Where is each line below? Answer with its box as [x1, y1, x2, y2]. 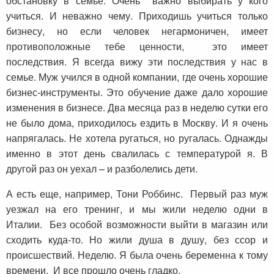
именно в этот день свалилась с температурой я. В [6, 146, 268, 161]
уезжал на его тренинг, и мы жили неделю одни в [6, 202, 268, 217]
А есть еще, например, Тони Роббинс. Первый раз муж [6, 187, 268, 201]
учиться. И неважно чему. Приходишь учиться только [6, 9, 268, 23]
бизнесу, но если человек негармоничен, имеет [6, 24, 268, 39]
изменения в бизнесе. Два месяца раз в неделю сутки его [6, 100, 268, 115]
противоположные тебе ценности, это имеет [6, 39, 268, 54]
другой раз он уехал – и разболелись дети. [6, 161, 198, 176]
